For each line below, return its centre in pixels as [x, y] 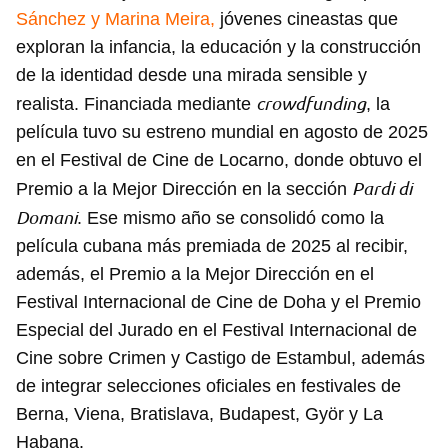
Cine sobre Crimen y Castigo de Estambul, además [220, 358]
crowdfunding [311, 103]
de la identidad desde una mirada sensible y [191, 75]
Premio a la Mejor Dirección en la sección [184, 189]
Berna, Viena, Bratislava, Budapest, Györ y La [199, 414]
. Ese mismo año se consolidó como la [230, 218]
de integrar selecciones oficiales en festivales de [208, 386]
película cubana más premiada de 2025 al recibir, [212, 246]
